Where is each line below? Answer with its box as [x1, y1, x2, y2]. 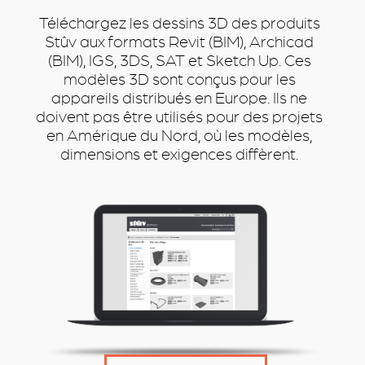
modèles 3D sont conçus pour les [63, 71, 296, 89]
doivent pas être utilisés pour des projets [36, 108, 323, 126]
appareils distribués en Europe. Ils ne [51, 90, 308, 108]
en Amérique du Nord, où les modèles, [46, 127, 313, 145]
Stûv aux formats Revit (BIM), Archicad [45, 33, 314, 51]
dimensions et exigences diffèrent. [60, 146, 299, 164]
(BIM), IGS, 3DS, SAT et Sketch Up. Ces [47, 52, 311, 70]
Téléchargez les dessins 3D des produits [38, 15, 320, 33]
